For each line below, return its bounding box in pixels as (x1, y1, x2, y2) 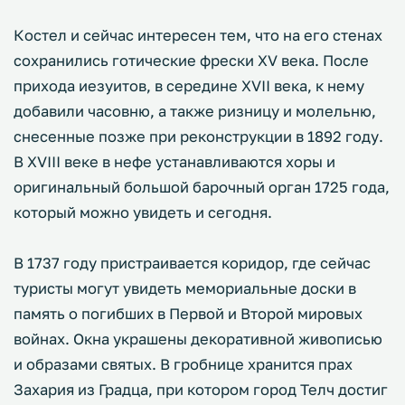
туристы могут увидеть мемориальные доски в (14, 279, 356, 297)
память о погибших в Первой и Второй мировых (14, 305, 363, 323)
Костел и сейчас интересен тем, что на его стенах (14, 26, 382, 44)
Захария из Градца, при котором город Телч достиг (14, 381, 388, 399)
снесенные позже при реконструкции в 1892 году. (14, 127, 383, 146)
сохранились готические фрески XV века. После (14, 52, 369, 70)
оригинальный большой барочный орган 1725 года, (14, 178, 390, 196)
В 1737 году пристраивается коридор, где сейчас (14, 254, 371, 272)
